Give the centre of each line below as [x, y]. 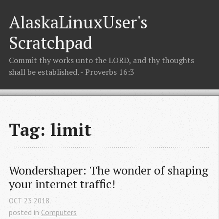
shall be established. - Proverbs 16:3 [72, 72]
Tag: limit [50, 130]
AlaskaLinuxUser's [78, 22]
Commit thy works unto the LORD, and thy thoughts [101, 60]
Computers [59, 212]
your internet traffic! [62, 184]
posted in [25, 212]
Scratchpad [51, 42]
